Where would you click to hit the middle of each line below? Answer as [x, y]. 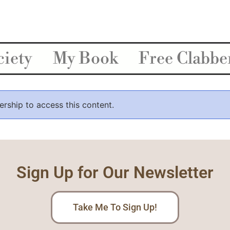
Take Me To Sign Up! [115, 207]
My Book [85, 59]
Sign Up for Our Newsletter [115, 172]
